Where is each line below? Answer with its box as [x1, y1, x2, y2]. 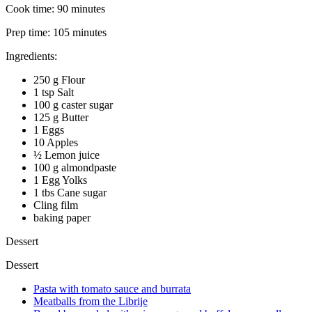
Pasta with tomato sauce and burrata [33, 282, 191, 295]
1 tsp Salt [33, 86, 74, 98]
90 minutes [57, 2, 105, 15]
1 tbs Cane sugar [33, 186, 107, 198]
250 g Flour [33, 73, 85, 86]
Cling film [33, 198, 78, 211]
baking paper [33, 211, 91, 224]
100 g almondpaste [33, 161, 116, 173]
